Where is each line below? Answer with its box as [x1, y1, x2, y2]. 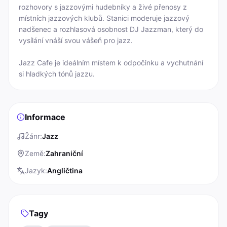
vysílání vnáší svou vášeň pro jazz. [19, 36, 133, 45]
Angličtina [47, 166, 83, 175]
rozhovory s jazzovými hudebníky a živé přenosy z [19, 3, 187, 11]
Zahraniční [46, 149, 83, 158]
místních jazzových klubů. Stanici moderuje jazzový [19, 14, 190, 22]
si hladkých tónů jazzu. [19, 69, 95, 78]
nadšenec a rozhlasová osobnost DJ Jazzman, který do [19, 25, 203, 33]
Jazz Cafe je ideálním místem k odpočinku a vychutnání [19, 58, 203, 67]
